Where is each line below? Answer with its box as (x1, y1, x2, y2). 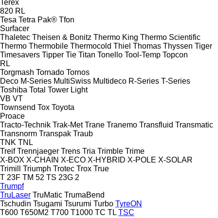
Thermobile (29, 41, 68, 50)
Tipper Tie (42, 50, 76, 59)
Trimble (97, 146, 123, 155)
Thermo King (93, 33, 138, 41)
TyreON (115, 199, 142, 208)
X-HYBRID (88, 155, 126, 164)
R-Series (128, 76, 159, 85)
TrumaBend (64, 190, 105, 199)
